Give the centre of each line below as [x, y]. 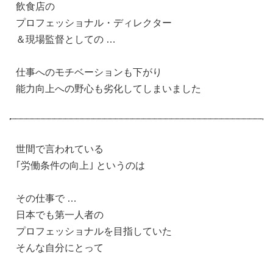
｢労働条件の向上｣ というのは [80, 165]
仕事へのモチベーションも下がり [89, 72]
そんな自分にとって [60, 247]
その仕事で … [46, 198]
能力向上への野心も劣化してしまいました [108, 88]
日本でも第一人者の [60, 214]
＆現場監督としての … [66, 39]
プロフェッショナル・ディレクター [94, 23]
